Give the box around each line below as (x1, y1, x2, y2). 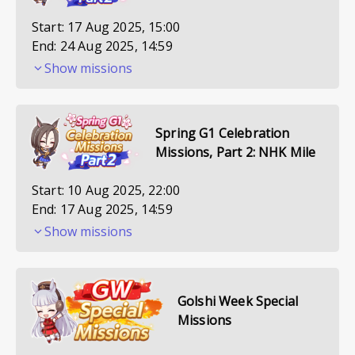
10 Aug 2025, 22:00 (67, 181, 181, 199)
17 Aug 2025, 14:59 (59, 200, 173, 218)
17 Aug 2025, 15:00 (67, 17, 181, 36)
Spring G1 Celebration (155, 124, 290, 142)
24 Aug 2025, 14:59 (59, 36, 173, 55)
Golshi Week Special (177, 292, 299, 311)
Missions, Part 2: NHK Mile (155, 143, 316, 161)
